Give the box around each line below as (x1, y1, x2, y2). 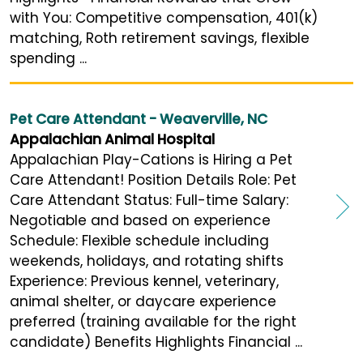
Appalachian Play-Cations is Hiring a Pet (10, 150, 293, 170)
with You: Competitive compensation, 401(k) (10, 8, 318, 28)
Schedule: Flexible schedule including (10, 231, 269, 251)
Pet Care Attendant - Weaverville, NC (10, 109, 267, 130)
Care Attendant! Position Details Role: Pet (10, 170, 297, 190)
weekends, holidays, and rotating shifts (10, 251, 284, 271)
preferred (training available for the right (10, 312, 297, 332)
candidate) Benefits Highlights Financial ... (10, 332, 302, 352)
